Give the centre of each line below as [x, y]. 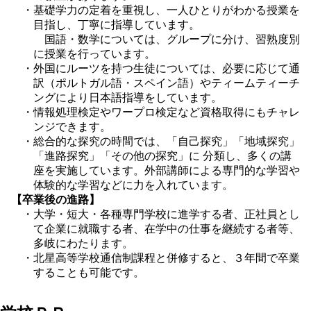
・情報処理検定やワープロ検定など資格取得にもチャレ [161, 112]
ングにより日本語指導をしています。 [128, 97]
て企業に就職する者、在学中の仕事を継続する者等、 [167, 228]
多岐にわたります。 [83, 243]
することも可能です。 [89, 272]
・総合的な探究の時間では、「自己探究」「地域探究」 [161, 141]
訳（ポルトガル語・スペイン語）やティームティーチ [167, 83]
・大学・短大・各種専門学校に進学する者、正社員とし [161, 214]
